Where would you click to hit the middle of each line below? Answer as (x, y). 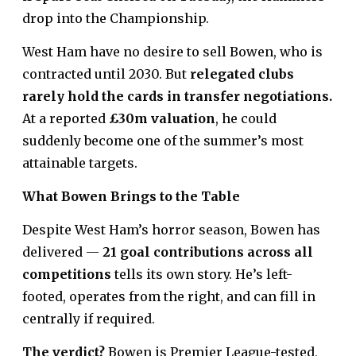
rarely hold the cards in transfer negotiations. (177, 97)
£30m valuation (162, 119)
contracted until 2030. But (106, 74)
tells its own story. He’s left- (202, 275)
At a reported (66, 119)
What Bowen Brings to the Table (131, 197)
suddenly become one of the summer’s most (163, 141)
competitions (67, 275)
